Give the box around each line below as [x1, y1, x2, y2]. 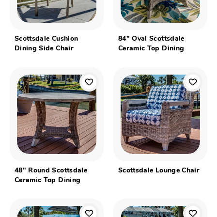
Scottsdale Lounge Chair [118, 167, 200, 174]
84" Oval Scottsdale [118, 35, 185, 43]
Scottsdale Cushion [15, 35, 78, 43]
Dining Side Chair [15, 45, 74, 53]
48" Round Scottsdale [15, 167, 87, 174]
